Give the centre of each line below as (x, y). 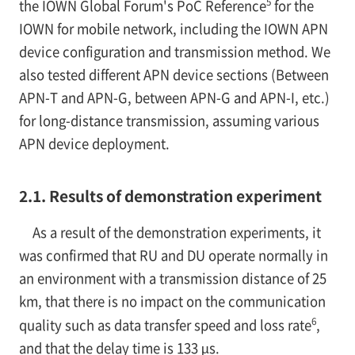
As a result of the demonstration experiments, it (176, 233)
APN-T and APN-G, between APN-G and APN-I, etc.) (174, 97)
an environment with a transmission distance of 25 (172, 279)
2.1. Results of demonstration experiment (170, 196)
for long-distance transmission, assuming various (169, 120)
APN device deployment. (94, 143)
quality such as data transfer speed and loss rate (165, 324)
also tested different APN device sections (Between (174, 74)
